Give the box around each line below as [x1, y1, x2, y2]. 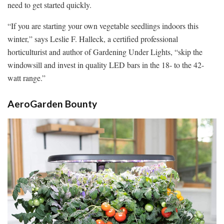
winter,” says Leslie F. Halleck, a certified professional [7, 33, 178, 44]
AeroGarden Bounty [7, 98, 97, 110]
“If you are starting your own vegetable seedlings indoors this [7, 20, 198, 31]
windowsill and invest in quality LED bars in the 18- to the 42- [7, 59, 204, 70]
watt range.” [7, 72, 45, 83]
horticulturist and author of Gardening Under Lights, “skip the [7, 46, 202, 57]
